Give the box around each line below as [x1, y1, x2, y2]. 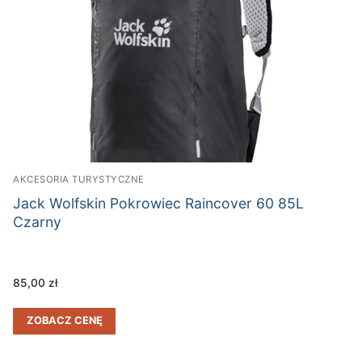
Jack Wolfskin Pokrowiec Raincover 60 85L [13, 195, 304, 213]
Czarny [13, 213, 61, 231]
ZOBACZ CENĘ [26, 314, 103, 326]
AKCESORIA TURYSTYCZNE [13, 174, 145, 186]
